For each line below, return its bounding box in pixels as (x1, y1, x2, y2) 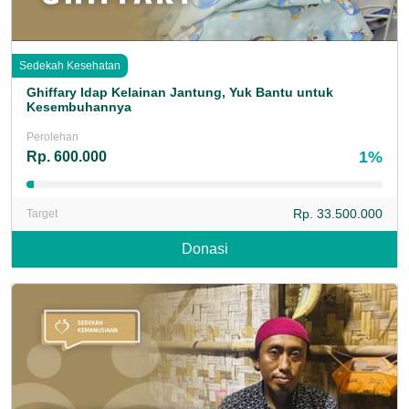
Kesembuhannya (26, 99, 131, 114)
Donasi (181, 240, 228, 257)
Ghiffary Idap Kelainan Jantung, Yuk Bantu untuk (26, 84, 333, 100)
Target (26, 207, 58, 221)
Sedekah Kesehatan (19, 58, 121, 72)
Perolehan (26, 130, 79, 143)
